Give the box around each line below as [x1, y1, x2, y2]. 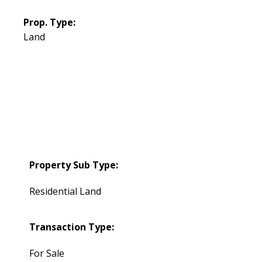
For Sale [29, 246, 65, 260]
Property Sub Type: [29, 158, 119, 171]
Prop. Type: [23, 15, 76, 29]
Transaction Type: [29, 220, 115, 233]
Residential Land [29, 184, 102, 198]
